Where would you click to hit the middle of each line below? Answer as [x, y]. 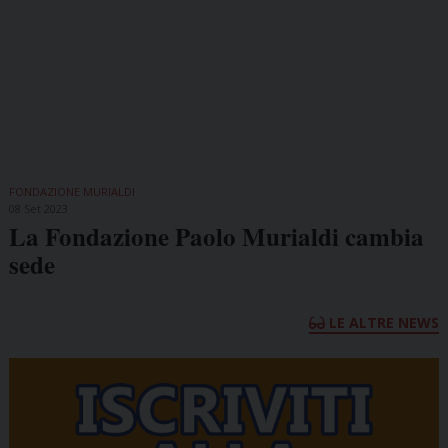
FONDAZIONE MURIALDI [71, 191]
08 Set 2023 [38, 208]
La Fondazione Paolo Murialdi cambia [216, 236]
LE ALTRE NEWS [382, 322]
